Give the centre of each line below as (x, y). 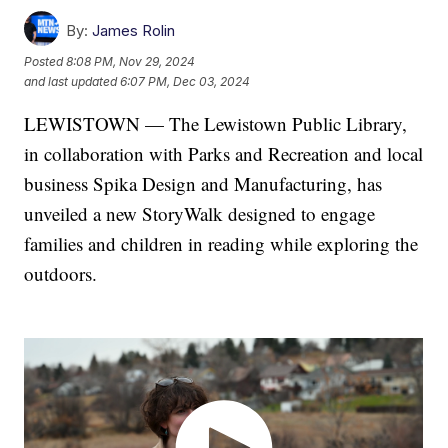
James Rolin (134, 30)
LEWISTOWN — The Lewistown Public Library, (216, 123)
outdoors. (61, 273)
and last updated (71, 82)
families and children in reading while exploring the (221, 243)
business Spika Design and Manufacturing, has (203, 183)
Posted (45, 62)
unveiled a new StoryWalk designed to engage (200, 213)
